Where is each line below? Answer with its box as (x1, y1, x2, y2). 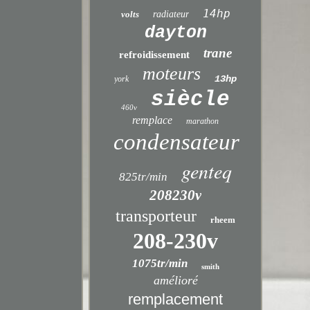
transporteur (116, 207, 197, 225)
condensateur (113, 129, 240, 154)
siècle (151, 87, 230, 111)
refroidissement (119, 49, 190, 60)
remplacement (128, 291, 224, 308)
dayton (144, 23, 207, 43)
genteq (181, 158, 232, 184)
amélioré (153, 273, 198, 287)
